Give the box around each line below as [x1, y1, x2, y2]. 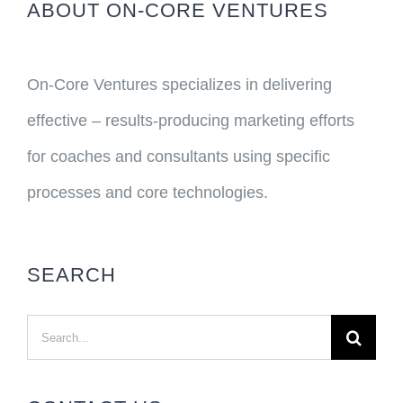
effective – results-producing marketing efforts [26, 112, 354, 130]
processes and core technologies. [26, 184, 268, 201]
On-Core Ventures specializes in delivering [26, 76, 332, 94]
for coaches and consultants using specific [26, 148, 330, 166]
